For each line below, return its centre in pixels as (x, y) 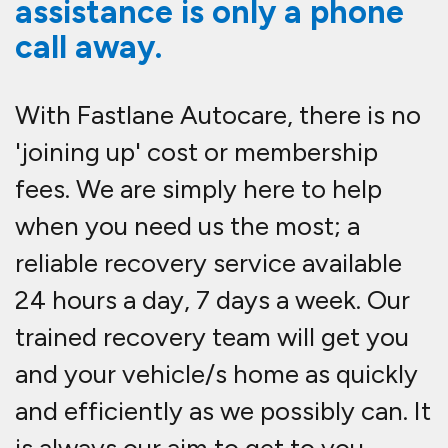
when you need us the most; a (187, 226)
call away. (88, 47)
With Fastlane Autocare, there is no (218, 115)
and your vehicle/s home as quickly (216, 374)
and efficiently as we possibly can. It (223, 411)
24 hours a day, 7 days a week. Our (212, 300)
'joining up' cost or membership (196, 152)
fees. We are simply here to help (198, 189)
